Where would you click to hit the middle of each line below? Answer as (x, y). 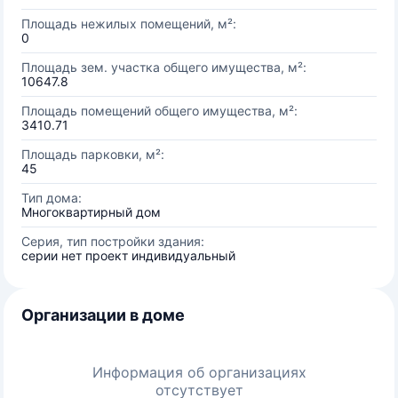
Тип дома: (52, 198)
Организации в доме (103, 315)
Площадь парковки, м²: (93, 154)
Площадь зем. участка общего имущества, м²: (164, 67)
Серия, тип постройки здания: (113, 241)
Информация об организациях (199, 372)
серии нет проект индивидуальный (128, 255)
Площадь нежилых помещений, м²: (129, 24)
